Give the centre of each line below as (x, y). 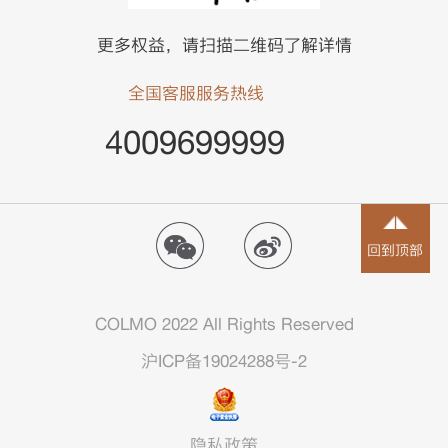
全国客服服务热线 (196, 93)
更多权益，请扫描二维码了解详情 (224, 45)
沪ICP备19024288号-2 (224, 361)
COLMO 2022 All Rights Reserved (224, 324)
